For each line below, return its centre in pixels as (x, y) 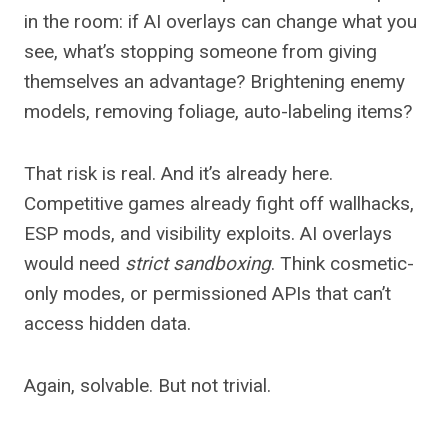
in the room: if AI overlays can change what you (220, 22)
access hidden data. (107, 324)
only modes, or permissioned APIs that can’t (207, 294)
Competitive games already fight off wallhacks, (219, 204)
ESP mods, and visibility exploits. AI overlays (208, 234)
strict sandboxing (198, 264)
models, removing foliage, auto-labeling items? (218, 112)
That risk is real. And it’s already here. (178, 174)
